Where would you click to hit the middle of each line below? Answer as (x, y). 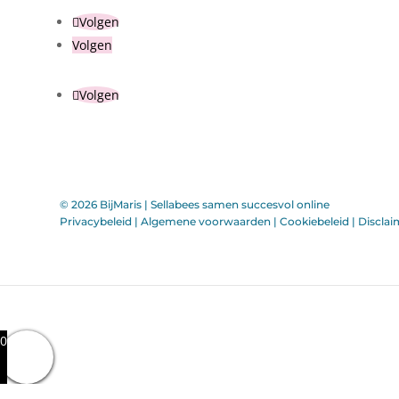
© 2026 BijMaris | (106, 205)
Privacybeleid (96, 222)
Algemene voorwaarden (206, 222)
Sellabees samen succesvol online (240, 205)
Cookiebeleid (315, 222)
